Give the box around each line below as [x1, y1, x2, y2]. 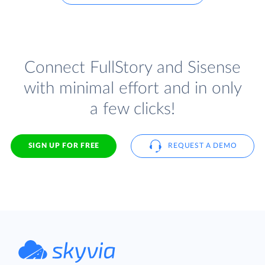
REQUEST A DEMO [168, 142, 237, 150]
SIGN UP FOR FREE [28, 142, 99, 150]
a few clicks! [90, 100, 175, 118]
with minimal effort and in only [23, 79, 242, 97]
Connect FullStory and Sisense [24, 59, 241, 76]
